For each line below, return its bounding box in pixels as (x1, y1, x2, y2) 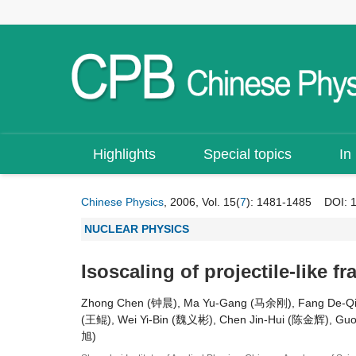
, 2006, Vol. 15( (164, 195, 240, 208)
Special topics (203, 146, 292, 162)
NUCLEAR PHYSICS (84, 222, 189, 235)
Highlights (93, 146, 156, 162)
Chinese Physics (81, 195, 164, 208)
